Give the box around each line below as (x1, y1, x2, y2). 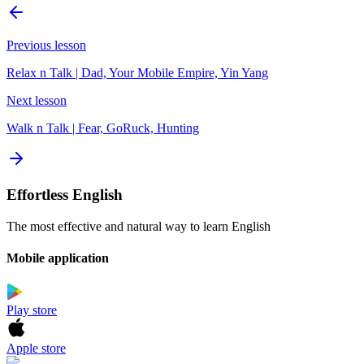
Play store (6, 302, 57, 317)
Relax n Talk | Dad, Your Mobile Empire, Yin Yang (6, 65, 268, 80)
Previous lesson (6, 37, 86, 52)
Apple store (6, 340, 66, 355)
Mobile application (6, 251, 109, 266)
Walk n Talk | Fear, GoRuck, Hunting (6, 120, 199, 135)
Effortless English (6, 186, 123, 204)
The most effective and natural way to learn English (6, 219, 271, 234)
